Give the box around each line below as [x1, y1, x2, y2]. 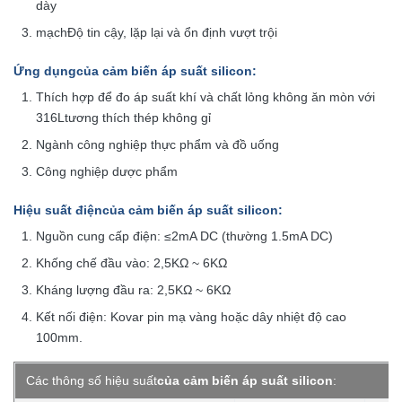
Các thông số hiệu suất [26, 373, 157, 388]
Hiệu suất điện [13, 203, 102, 217]
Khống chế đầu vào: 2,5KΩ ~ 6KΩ [36, 256, 227, 270]
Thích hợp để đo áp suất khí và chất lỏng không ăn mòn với [36, 90, 375, 104]
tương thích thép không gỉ [65, 110, 211, 125]
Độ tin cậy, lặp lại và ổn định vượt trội [67, 25, 277, 39]
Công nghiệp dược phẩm [36, 164, 178, 179]
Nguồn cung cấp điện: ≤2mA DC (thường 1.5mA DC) [36, 229, 333, 243]
